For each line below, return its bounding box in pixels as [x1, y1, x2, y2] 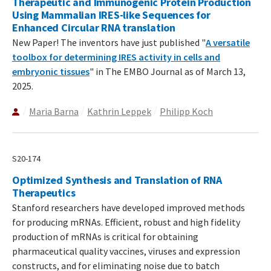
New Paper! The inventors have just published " [12, 36, 206, 49]
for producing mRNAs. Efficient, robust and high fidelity [12, 216, 240, 229]
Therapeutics [12, 186, 76, 200]
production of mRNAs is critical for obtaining [12, 230, 198, 243]
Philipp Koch [160, 105, 213, 118]
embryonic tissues [12, 65, 90, 78]
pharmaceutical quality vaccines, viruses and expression [12, 245, 240, 258]
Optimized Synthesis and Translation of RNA [12, 173, 222, 188]
